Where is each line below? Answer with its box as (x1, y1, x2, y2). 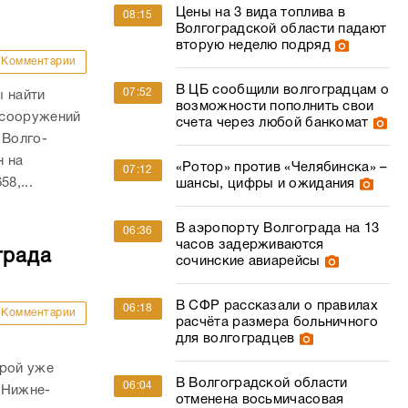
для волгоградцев (175, 332, 295, 345)
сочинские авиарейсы (175, 255, 321, 268)
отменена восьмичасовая (175, 393, 344, 406)
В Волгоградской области (175, 377, 348, 390)
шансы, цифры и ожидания (175, 178, 355, 190)
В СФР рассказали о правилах (175, 300, 378, 312)
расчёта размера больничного (175, 316, 378, 329)
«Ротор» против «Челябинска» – (175, 161, 388, 174)
